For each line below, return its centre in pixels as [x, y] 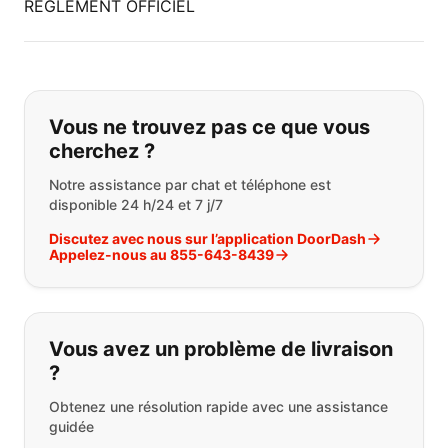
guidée [71, 426]
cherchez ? [102, 151]
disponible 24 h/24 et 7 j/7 [136, 204]
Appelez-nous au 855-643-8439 [161, 254]
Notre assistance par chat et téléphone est [190, 184]
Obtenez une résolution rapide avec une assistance [218, 406]
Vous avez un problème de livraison [221, 349]
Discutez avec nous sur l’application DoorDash [207, 238]
